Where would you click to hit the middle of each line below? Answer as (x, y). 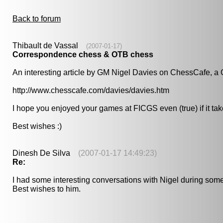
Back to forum (37, 19)
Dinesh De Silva (45, 153)
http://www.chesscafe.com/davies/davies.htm (91, 90)
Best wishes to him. (47, 189)
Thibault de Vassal (49, 46)
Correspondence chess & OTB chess (83, 55)
